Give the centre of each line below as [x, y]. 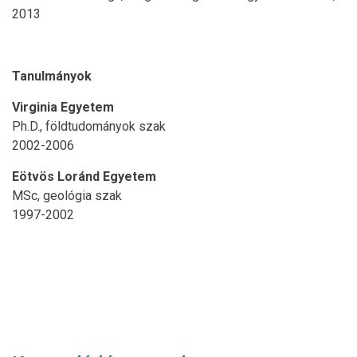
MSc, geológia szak [67, 195]
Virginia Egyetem [63, 107]
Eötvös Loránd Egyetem [84, 176]
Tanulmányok [52, 76]
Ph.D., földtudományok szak [89, 126]
